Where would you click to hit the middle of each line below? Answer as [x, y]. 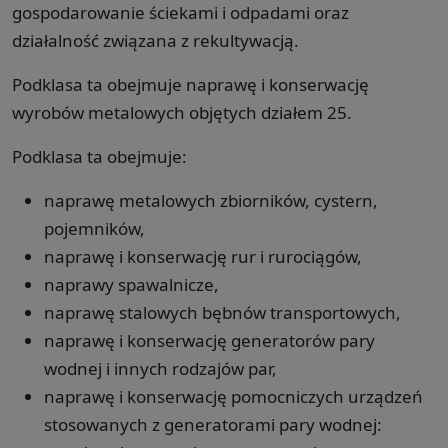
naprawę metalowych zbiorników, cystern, [211, 200]
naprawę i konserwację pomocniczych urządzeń [233, 396]
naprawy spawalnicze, [131, 284]
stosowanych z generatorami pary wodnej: [213, 424]
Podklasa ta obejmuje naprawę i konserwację [190, 84]
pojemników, [94, 228]
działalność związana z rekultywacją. [155, 40]
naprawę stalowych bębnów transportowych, [222, 312]
